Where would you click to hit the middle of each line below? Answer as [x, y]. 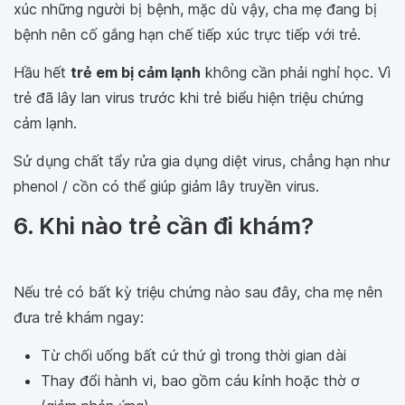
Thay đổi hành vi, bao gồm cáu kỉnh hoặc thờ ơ [200, 380]
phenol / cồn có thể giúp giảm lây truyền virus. [166, 186]
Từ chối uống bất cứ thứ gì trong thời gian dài [193, 355]
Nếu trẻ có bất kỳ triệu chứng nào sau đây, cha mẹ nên [198, 292]
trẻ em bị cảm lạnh [136, 72]
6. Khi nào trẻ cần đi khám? [164, 225]
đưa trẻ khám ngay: [79, 317]
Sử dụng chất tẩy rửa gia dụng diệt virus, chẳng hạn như [202, 160]
